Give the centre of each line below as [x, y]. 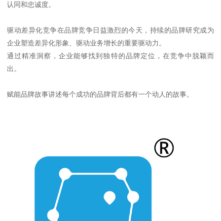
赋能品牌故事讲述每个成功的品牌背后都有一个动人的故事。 [100, 94]
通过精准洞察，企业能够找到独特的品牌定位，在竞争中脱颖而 [110, 55]
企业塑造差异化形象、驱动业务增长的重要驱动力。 [87, 43]
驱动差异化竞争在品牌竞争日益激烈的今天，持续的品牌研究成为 [110, 30]
